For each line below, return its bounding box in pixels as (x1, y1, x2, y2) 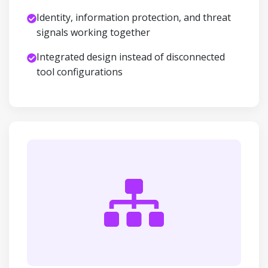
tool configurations (36, 65, 123, 78)
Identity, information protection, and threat (36, 11, 231, 24)
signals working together (36, 26, 150, 39)
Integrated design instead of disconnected (36, 50, 225, 63)
